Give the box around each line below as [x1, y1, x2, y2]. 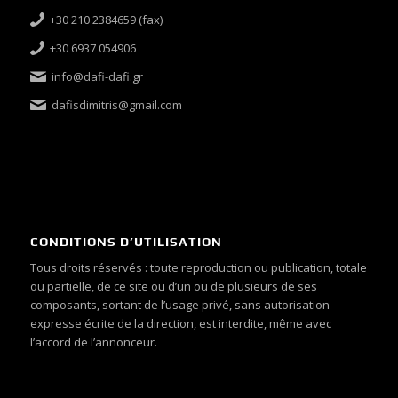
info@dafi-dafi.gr [52, 68, 144, 85]
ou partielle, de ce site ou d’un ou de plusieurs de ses [29, 277, 317, 294]
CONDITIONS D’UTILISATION [29, 234, 222, 249]
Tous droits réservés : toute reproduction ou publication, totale [29, 259, 367, 275]
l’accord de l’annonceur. [29, 333, 157, 350]
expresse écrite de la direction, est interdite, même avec [29, 314, 331, 331]
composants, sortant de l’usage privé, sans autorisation [29, 296, 330, 313]
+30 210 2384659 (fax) [50, 12, 163, 28]
